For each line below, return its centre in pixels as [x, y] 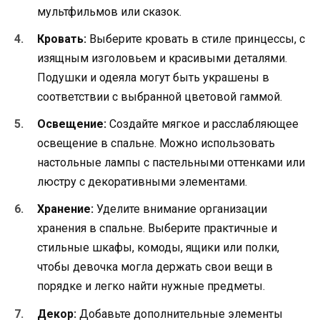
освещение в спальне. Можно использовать [156, 144]
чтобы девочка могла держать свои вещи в [155, 267]
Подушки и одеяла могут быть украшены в [153, 77]
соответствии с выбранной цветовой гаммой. [160, 96]
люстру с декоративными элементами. [142, 182]
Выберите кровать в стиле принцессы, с [196, 39]
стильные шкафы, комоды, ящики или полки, [158, 248]
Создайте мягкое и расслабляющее [202, 124]
